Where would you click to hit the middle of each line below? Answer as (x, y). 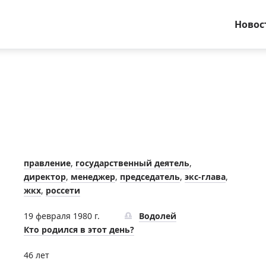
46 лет (37, 255)
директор (45, 177)
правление (47, 163)
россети (63, 190)
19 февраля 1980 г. (62, 216)
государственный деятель (132, 163)
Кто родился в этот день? (79, 229)
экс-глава (205, 177)
